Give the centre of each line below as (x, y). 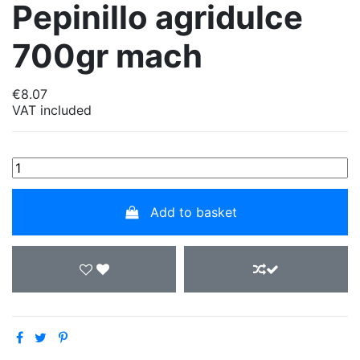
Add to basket (193, 212)
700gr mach (107, 56)
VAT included (52, 110)
